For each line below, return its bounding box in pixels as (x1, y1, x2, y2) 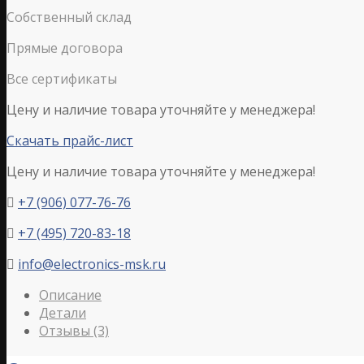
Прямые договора (6, 38, 123, 57)
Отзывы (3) (39, 321, 109, 340)
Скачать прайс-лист (6, 131, 133, 149)
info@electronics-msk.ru (18, 254, 166, 273)
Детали (39, 303, 86, 322)
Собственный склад (6, 7, 132, 26)
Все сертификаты (6, 69, 117, 88)
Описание (39, 285, 102, 304)
